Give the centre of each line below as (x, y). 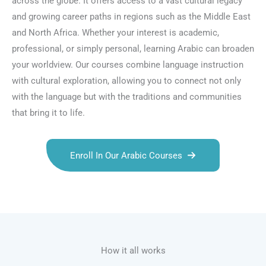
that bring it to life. (48, 113)
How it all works (133, 251)
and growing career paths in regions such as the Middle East (131, 17)
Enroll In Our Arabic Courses (126, 155)
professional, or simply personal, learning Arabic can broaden (133, 49)
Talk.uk (110, 191)
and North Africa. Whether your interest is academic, (115, 33)
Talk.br (41, 191)
